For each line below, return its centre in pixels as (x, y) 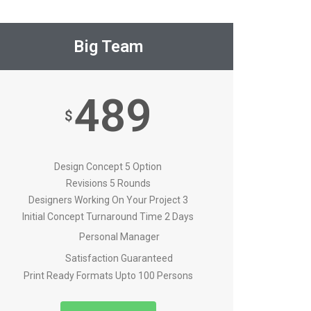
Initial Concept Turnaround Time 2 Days (108, 217)
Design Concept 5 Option (108, 167)
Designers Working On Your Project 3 (108, 200)
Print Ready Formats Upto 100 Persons (108, 275)
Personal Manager (119, 237)
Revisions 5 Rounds (108, 184)
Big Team (108, 47)
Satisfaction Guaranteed (119, 258)
